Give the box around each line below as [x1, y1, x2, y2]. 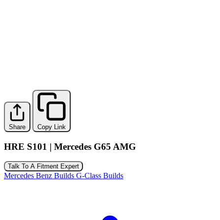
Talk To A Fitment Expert [8, 163, 79, 170]
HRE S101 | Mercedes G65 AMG [4, 141, 136, 152]
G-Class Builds [76, 171, 123, 180]
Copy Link [37, 123, 66, 131]
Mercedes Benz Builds [4, 171, 76, 180]
